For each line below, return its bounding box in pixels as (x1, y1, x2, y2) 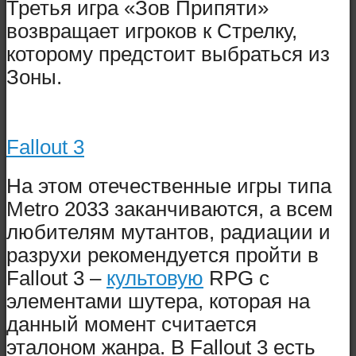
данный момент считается (6, 312, 257, 335)
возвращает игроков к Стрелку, (6, 19, 297, 42)
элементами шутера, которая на (6, 289, 310, 312)
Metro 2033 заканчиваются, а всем (6, 197, 333, 220)
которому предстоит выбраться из (6, 42, 330, 65)
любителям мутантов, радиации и (6, 220, 331, 243)
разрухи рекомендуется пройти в (6, 243, 319, 266)
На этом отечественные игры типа (6, 174, 331, 197)
